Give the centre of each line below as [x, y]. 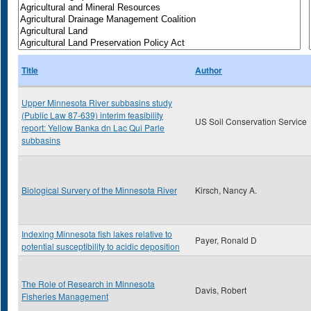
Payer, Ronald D [226, 240]
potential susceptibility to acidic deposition [101, 246]
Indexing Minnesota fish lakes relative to [97, 234]
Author [209, 70]
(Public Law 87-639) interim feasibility [92, 115]
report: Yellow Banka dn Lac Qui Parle [93, 127]
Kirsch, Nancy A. [226, 190]
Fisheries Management [65, 296]
